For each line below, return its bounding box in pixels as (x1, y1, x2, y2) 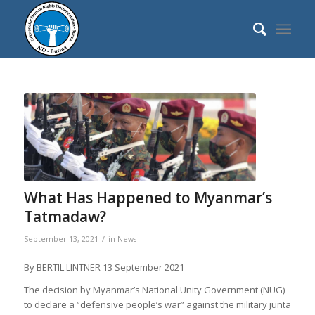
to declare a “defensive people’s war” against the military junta (23, 297, 291, 311)
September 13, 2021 (23, 233, 98, 244)
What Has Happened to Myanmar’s (23, 187, 272, 207)
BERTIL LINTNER (36, 260, 103, 274)
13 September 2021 (102, 260, 184, 274)
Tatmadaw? (23, 206, 106, 226)
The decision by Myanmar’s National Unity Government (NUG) (23, 283, 285, 296)
